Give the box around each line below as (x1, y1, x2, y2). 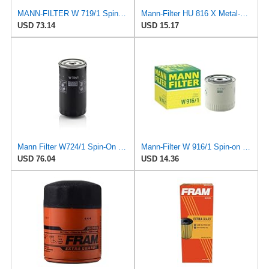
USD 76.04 (17, 154, 55, 163)
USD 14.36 (141, 154, 179, 163)
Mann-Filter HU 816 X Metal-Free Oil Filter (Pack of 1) (240, 8, 248, 18)
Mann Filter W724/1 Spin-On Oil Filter (118, 142, 126, 151)
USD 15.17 (141, 20, 179, 30)
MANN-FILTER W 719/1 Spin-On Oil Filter (118, 8, 126, 18)
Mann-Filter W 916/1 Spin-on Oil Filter (243, 142, 250, 151)
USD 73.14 (17, 20, 55, 30)
